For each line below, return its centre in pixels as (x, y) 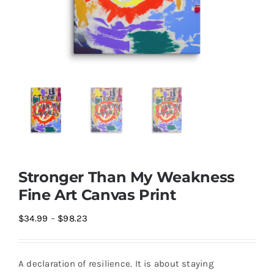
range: (100, 235)
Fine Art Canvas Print (97, 194)
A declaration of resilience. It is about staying (116, 263)
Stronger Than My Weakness (127, 176)
